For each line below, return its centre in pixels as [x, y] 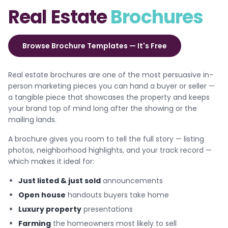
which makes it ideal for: [51, 161]
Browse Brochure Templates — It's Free [95, 46]
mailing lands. [32, 119]
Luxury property [50, 209]
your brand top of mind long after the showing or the [103, 108]
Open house [42, 195]
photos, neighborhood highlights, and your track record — [110, 150]
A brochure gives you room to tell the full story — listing [106, 139]
